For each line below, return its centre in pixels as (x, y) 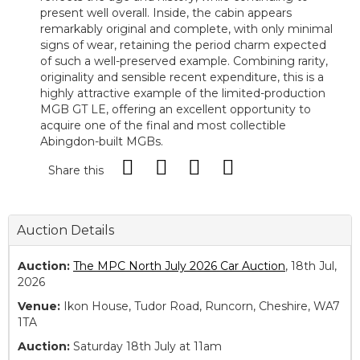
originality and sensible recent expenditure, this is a (182, 78)
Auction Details (65, 231)
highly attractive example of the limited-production (183, 94)
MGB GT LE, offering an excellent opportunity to (176, 110)
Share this (76, 171)
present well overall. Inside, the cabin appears (166, 13)
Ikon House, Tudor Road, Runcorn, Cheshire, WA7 (200, 307)
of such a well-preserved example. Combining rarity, (184, 61)
